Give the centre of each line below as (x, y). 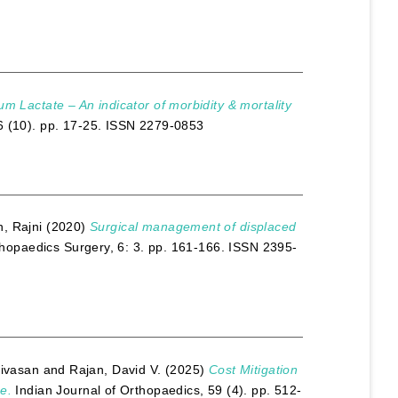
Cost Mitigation (253, 369)
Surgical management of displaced (193, 227)
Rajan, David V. (115, 369)
